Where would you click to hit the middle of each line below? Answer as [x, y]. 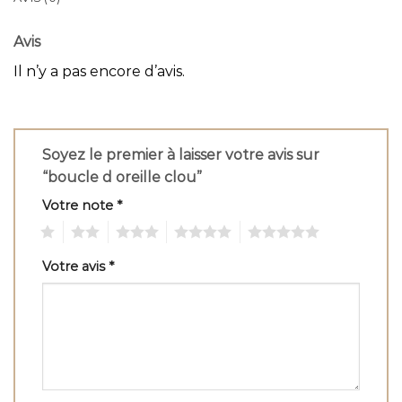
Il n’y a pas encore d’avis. [99, 71]
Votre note [79, 205]
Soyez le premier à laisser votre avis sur [181, 154]
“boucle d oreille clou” [124, 177]
